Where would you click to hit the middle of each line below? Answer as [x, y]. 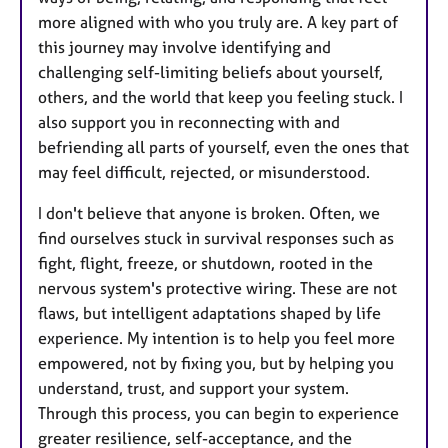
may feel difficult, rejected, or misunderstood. [204, 172]
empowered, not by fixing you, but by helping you [216, 363]
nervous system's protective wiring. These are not [217, 288]
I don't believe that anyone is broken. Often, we [209, 213]
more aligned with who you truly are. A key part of [218, 22]
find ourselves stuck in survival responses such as [216, 238]
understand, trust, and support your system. [193, 388]
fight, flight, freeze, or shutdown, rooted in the [205, 263]
